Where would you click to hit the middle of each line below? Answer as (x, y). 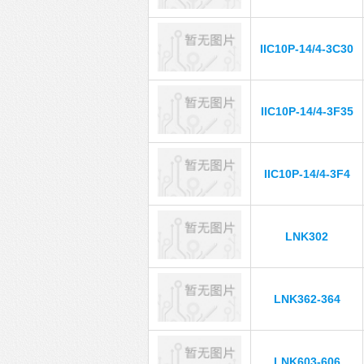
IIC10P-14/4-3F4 (307, 174)
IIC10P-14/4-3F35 (307, 111)
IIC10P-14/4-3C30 (307, 49)
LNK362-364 (307, 299)
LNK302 (307, 236)
